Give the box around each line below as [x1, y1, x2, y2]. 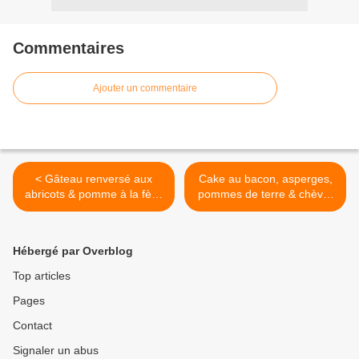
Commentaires [13, 39, 124, 58]
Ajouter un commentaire [93, 83, 197, 95]
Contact [13, 319, 52, 333]
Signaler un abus [13, 344, 99, 357]
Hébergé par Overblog [13, 244, 133, 258]
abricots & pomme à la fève [24, 188, 163, 201]
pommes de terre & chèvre [197, 188, 333, 201]
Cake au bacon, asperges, [198, 172, 333, 186]
